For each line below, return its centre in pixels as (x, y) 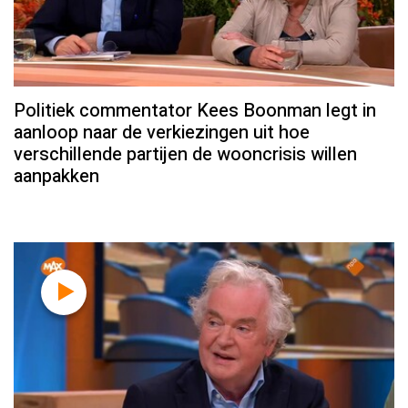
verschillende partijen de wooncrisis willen (185, 154)
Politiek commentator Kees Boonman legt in (195, 110)
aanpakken (56, 176)
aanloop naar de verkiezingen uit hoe (162, 132)
